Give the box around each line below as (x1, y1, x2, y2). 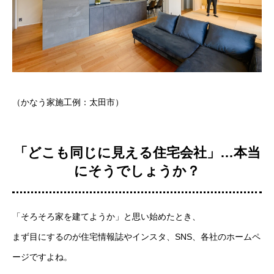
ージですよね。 (12, 251, 72, 262)
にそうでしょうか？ (74, 163, 200, 179)
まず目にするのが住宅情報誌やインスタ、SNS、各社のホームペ (12, 231, 261, 242)
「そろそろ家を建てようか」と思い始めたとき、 (12, 211, 201, 221)
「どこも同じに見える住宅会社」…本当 (13, 145, 261, 161)
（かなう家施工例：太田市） (12, 97, 124, 108)
